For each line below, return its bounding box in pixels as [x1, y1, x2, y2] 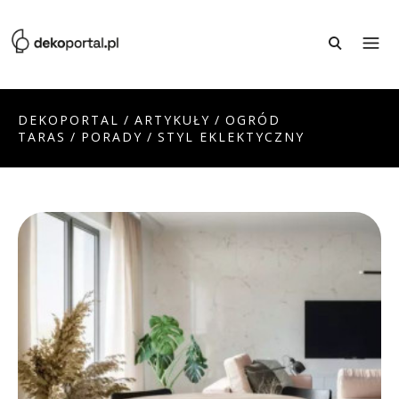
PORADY [81, 128, 142, 145]
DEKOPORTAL [18, 111, 119, 128]
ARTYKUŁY [134, 111, 210, 128]
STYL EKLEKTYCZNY [158, 128, 305, 145]
